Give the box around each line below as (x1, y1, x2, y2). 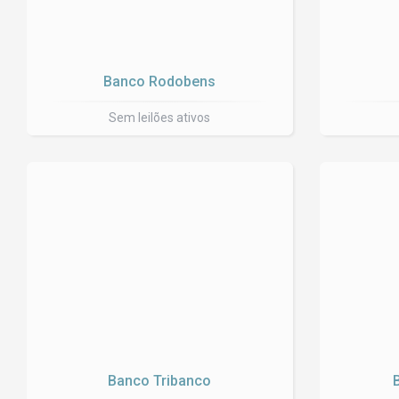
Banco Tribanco (108, 372, 212, 389)
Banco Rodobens (103, 73, 216, 90)
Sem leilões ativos (109, 110, 211, 125)
